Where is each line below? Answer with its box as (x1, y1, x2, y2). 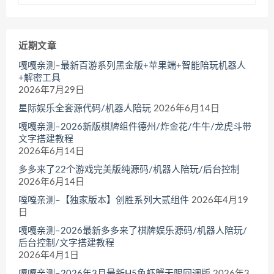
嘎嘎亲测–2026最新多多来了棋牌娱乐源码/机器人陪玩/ (18, 226, 247, 236)
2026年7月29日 (18, 86, 84, 95)
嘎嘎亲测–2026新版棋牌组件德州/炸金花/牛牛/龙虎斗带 (18, 122, 251, 132)
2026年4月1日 (18, 251, 79, 261)
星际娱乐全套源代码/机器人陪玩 (18, 104, 151, 114)
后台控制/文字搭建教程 (18, 239, 114, 248)
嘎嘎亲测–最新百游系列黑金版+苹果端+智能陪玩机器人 (18, 61, 246, 71)
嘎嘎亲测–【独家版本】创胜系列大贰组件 (18, 196, 189, 206)
